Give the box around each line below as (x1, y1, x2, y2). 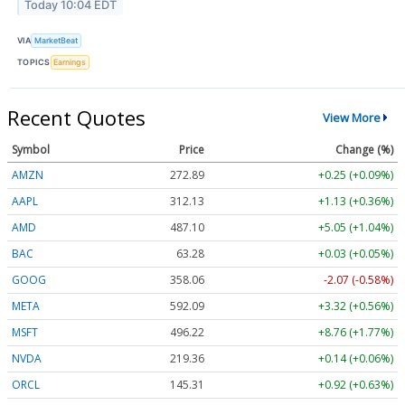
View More (322, 109, 381, 127)
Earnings (53, 57, 87, 68)
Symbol (12, 141, 50, 157)
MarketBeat (34, 35, 79, 46)
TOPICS (17, 57, 51, 68)
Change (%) (335, 141, 393, 157)
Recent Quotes (7, 103, 146, 131)
